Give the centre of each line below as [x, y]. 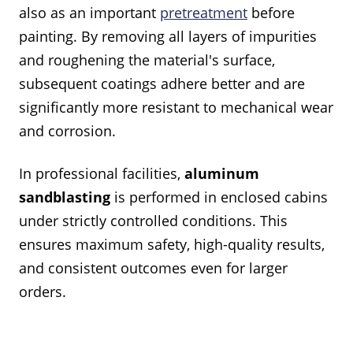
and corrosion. [67, 131]
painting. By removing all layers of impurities [168, 36]
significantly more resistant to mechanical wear [176, 107]
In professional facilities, [102, 173]
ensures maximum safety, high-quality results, [172, 244]
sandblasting [65, 197]
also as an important [89, 13]
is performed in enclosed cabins [219, 197]
